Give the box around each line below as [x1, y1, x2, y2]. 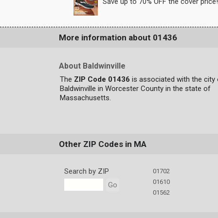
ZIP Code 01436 [73, 75, 130, 84]
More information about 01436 [58, 33, 177, 43]
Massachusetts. [59, 93, 111, 103]
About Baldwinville [58, 61, 126, 71]
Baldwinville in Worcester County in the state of [59, 84, 211, 93]
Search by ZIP [64, 167, 109, 176]
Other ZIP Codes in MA [58, 139, 146, 149]
